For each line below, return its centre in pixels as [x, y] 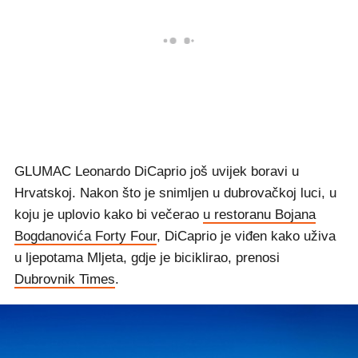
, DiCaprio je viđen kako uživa [246, 236]
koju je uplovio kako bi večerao [109, 215]
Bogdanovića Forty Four [86, 236]
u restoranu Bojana [259, 215]
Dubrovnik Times [65, 279]
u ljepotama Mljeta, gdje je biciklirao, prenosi [147, 258]
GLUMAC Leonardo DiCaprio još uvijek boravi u [157, 171]
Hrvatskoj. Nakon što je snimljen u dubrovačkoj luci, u [175, 193]
